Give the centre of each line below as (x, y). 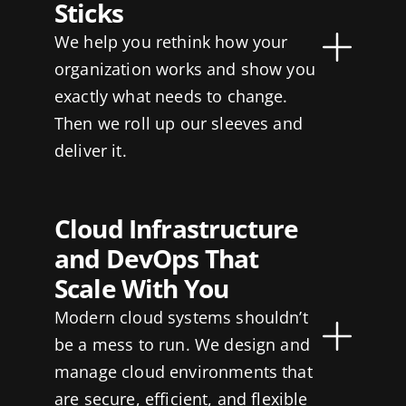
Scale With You (141, 289)
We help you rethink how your (171, 42)
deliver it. (90, 151)
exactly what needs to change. (171, 97)
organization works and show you (184, 69)
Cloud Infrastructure (176, 229)
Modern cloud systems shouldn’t (181, 318)
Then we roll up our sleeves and (178, 124)
